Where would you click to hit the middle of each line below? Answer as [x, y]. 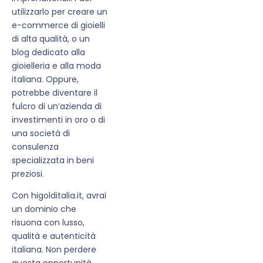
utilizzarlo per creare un [60, 11]
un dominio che [44, 209]
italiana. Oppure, [45, 79]
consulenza [35, 146]
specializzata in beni [53, 160]
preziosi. [28, 173]
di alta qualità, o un [51, 38]
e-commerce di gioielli [58, 25]
